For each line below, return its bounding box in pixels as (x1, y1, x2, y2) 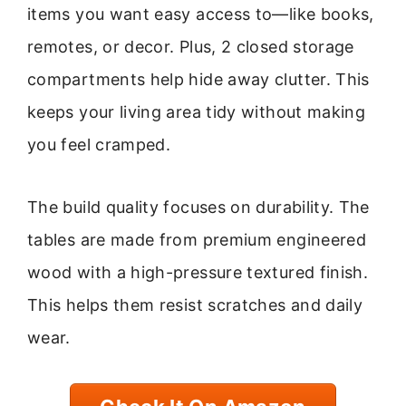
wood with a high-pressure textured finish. (27, 262, 369, 282)
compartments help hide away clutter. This (27, 70, 370, 90)
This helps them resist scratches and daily (27, 295, 363, 314)
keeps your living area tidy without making (27, 102, 366, 122)
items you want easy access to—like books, (27, 5, 374, 24)
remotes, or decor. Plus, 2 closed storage (27, 37, 354, 57)
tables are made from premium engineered (27, 229, 367, 249)
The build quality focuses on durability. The (27, 197, 370, 217)
